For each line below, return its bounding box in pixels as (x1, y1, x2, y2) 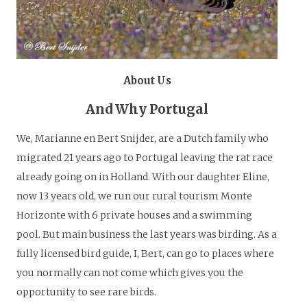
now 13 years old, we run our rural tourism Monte (16, 190, 252, 203)
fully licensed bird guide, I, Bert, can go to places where (16, 247, 274, 260)
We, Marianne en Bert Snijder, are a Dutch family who (16, 132, 269, 145)
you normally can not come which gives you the (16, 267, 243, 280)
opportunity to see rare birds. (16, 286, 156, 299)
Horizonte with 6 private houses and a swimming (16, 209, 252, 222)
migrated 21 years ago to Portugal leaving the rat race (16, 151, 273, 164)
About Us (123, 74, 171, 88)
